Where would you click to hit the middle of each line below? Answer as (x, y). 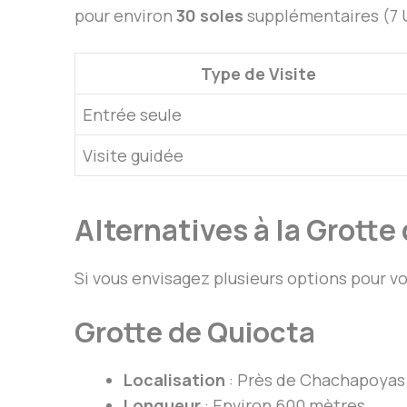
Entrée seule (132, 115)
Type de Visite (258, 74)
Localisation (174, 380)
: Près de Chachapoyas (315, 380)
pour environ (125, 16)
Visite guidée (133, 156)
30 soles (210, 16)
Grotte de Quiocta (195, 332)
